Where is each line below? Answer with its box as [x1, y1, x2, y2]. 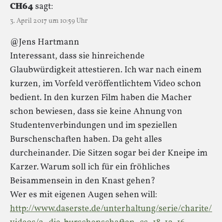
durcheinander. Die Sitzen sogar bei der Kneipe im [10, 147, 208, 160]
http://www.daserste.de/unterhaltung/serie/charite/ [10, 202, 212, 215]
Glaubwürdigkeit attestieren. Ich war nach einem [10, 63, 202, 76]
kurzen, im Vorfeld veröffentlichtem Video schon [10, 77, 201, 90]
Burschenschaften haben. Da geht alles [10, 133, 162, 146]
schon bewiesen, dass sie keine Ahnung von [10, 105, 182, 118]
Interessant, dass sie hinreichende [10, 50, 145, 62]
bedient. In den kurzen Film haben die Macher [10, 91, 192, 104]
